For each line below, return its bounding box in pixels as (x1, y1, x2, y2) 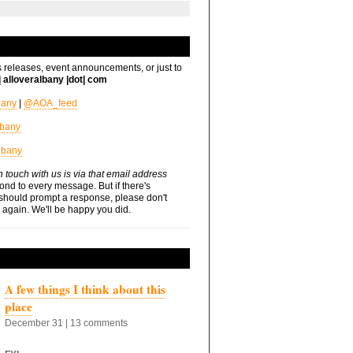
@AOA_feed (24, 98, 77, 109)
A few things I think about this (5, 281, 165, 298)
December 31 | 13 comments (5, 318, 128, 329)
